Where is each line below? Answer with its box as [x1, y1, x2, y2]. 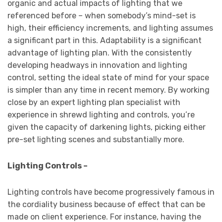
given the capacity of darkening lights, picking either [7, 122, 206, 132]
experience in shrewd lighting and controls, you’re [7, 110, 195, 120]
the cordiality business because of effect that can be [7, 200, 205, 210]
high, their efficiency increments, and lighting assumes [7, 23, 213, 33]
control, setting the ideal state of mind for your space [7, 73, 209, 83]
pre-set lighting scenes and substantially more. [7, 135, 184, 145]
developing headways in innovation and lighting [7, 60, 187, 70]
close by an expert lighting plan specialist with [7, 98, 180, 108]
